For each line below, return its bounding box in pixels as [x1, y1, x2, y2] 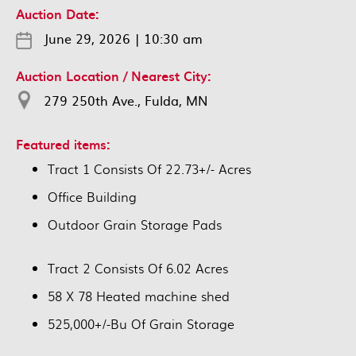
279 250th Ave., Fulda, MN [44, 90, 207, 110]
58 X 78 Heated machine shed [48, 287, 230, 306]
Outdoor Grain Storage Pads [48, 215, 222, 234]
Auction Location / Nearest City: [16, 65, 211, 85]
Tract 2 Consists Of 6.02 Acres [48, 259, 228, 278]
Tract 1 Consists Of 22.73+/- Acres [48, 160, 251, 179]
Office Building [48, 188, 137, 207]
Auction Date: [16, 4, 99, 24]
